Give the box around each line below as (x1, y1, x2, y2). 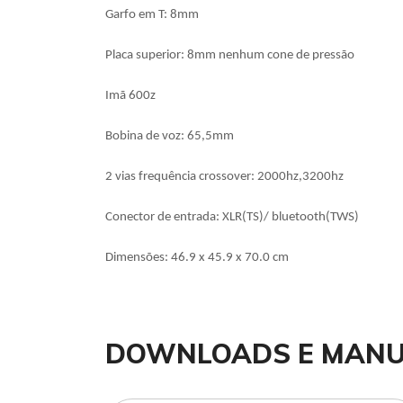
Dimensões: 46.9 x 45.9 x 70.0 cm (105, 251, 289, 264)
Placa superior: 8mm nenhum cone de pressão (105, 49, 354, 62)
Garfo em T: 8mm (105, 8, 199, 22)
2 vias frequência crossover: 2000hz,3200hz (105, 170, 344, 184)
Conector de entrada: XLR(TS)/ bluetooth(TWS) (105, 210, 359, 224)
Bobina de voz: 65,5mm (105, 130, 234, 143)
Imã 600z (105, 89, 156, 103)
